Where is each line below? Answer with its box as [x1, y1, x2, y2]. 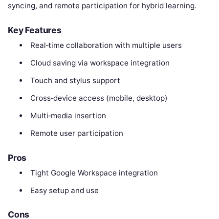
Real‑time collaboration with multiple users [30, 40, 182, 50]
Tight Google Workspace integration [30, 168, 158, 177]
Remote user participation [30, 128, 123, 138]
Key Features [8, 24, 62, 35]
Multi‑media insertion [30, 110, 106, 120]
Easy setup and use [30, 185, 99, 195]
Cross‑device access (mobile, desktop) [30, 93, 168, 103]
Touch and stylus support [30, 75, 120, 85]
